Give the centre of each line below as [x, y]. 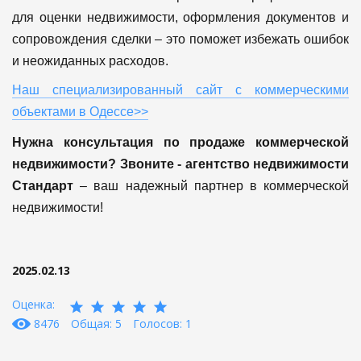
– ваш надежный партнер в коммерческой [211, 185]
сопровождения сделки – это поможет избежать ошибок [180, 39]
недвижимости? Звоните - [99, 164]
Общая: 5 [96, 323]
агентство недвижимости [267, 164]
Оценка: [33, 304]
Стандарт [43, 185]
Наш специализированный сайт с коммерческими [180, 89]
